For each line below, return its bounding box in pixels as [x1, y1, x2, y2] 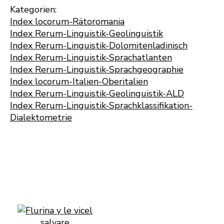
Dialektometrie [10, 111, 72, 123]
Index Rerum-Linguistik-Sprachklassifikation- [10, 99, 192, 111]
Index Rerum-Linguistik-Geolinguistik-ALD [10, 87, 184, 99]
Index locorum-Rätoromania [10, 15, 124, 27]
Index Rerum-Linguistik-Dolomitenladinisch [10, 39, 187, 51]
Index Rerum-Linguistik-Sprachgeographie [10, 63, 183, 75]
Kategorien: [10, 3, 56, 15]
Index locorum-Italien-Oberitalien [10, 75, 148, 87]
